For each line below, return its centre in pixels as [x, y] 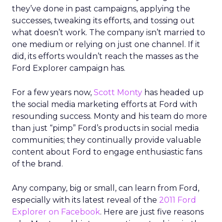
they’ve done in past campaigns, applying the [101, 9]
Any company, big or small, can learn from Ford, [106, 188]
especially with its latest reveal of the [85, 200]
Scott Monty [118, 92]
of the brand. [37, 164]
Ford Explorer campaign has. [69, 68]
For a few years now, [53, 92]
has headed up [173, 92]
